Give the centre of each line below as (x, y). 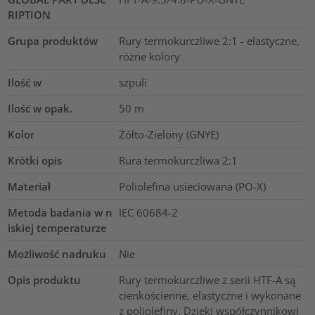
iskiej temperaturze (58, 227)
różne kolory (149, 56)
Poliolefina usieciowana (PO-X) (192, 186)
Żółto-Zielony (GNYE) (168, 134)
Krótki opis (35, 160)
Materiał (30, 186)
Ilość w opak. (40, 108)
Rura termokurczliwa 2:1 (178, 160)
